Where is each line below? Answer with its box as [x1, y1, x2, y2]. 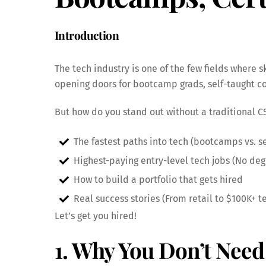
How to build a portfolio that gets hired [74, 173, 243, 185]
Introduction [55, 27, 119, 43]
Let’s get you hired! [55, 210, 137, 221]
